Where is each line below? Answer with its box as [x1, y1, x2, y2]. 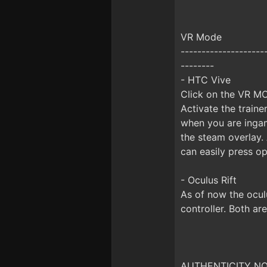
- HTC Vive [181, 74, 231, 86]
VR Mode [181, 31, 222, 43]
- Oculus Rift [181, 174, 237, 186]
